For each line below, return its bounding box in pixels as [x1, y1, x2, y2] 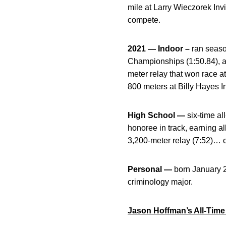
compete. [128, 16, 160, 25]
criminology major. [128, 178, 193, 187]
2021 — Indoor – [128, 44, 190, 53]
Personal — [128, 165, 172, 174]
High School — [128, 111, 185, 120]
